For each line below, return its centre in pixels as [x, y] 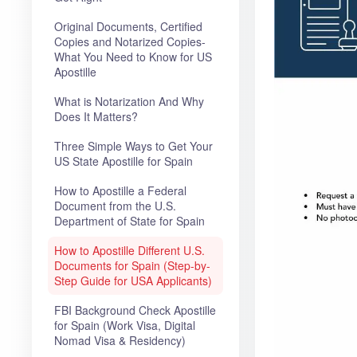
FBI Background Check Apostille [135, 310]
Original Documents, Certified [128, 26]
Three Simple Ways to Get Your [133, 145]
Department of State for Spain [129, 220]
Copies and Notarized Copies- [130, 41]
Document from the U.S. [115, 205]
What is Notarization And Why [129, 101]
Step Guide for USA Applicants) [133, 280]
